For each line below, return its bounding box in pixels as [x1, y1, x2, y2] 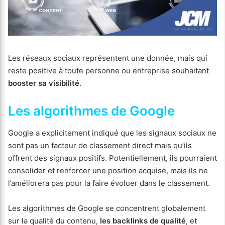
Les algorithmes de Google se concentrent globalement [8, 203, 205, 213]
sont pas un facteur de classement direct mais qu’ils [8, 141, 192, 151]
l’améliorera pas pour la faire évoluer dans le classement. [8, 178, 210, 188]
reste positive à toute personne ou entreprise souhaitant [8, 66, 209, 76]
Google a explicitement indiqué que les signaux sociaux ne [8, 128, 216, 138]
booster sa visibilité [8, 78, 79, 88]
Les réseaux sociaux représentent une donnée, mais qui [8, 53, 207, 63]
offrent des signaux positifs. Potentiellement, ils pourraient [8, 153, 217, 163]
